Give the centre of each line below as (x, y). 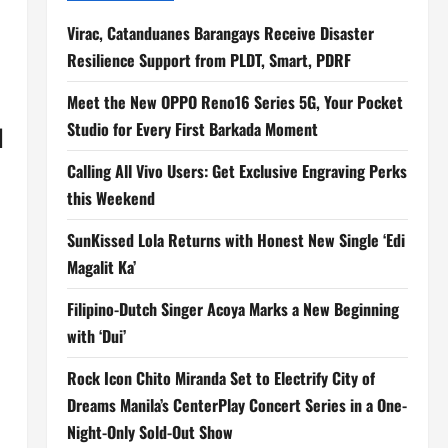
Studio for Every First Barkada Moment (192, 129)
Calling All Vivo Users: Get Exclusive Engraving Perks (236, 171)
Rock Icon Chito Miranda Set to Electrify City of (220, 378)
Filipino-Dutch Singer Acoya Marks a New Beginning (232, 309)
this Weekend (110, 198)
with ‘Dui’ (96, 336)
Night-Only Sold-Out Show (149, 432)
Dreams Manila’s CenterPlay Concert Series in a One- (236, 405)
